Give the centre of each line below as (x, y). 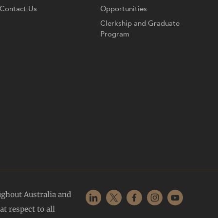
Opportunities (124, 9)
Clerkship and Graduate (140, 23)
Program (115, 34)
